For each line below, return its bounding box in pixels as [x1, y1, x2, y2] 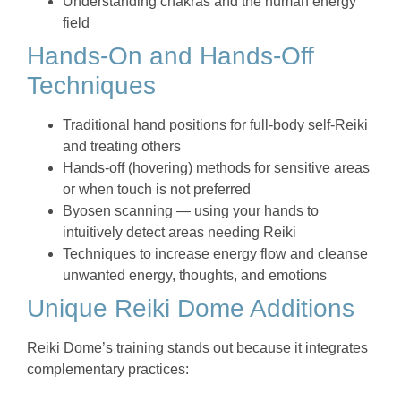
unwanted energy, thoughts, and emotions [63, 268, 327, 284]
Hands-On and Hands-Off [27, 42, 314, 71]
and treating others [63, 139, 181, 155]
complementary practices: [27, 362, 189, 378]
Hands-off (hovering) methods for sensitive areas [63, 160, 370, 176]
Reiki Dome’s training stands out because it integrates [27, 340, 368, 356]
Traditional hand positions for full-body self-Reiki [63, 117, 368, 133]
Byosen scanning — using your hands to [63, 203, 319, 219]
